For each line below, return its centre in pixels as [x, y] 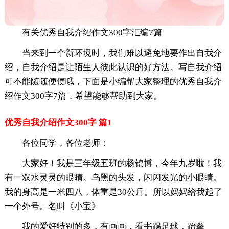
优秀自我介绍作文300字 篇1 [58, 123]
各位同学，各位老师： [65, 143]
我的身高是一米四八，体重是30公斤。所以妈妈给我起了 [113, 192]
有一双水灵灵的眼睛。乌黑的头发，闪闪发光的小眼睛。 [113, 178]
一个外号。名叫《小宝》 [52, 207]
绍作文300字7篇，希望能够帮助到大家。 [83, 96]
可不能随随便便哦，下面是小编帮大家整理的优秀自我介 [113, 82]
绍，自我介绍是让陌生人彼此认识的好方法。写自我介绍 [113, 67]
